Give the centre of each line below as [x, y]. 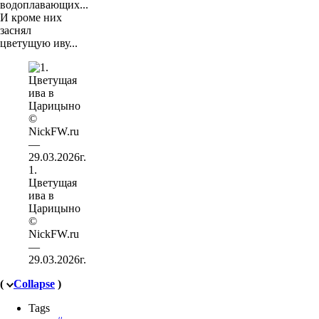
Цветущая [53, 183]
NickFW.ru [54, 234]
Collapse [34, 284]
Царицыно [54, 209]
